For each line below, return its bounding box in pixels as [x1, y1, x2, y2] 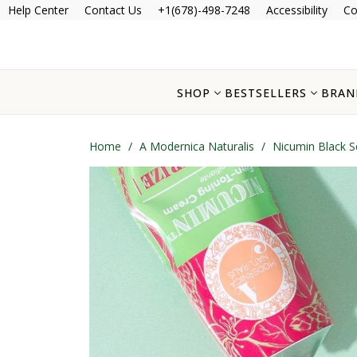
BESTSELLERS [225, 84, 307, 100]
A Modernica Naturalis [139, 138, 254, 154]
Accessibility [266, 2, 328, 18]
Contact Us [84, 2, 142, 18]
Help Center [8, 2, 69, 18]
